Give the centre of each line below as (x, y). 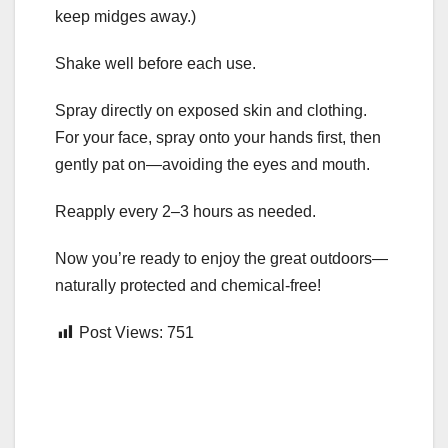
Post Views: (121, 333)
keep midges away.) (125, 17)
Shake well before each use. (155, 64)
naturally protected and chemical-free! (188, 286)
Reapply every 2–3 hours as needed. (185, 212)
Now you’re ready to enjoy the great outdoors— (221, 259)
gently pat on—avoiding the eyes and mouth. (212, 165)
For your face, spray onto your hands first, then (218, 138)
